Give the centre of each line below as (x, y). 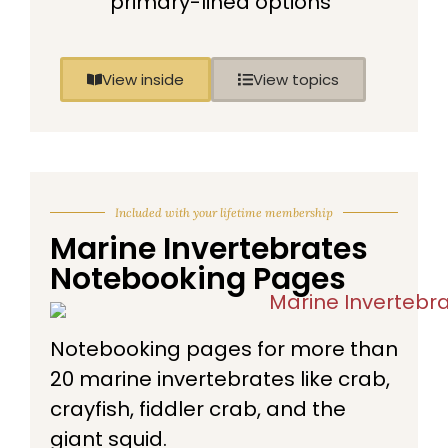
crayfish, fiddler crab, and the (198, 408)
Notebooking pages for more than (224, 348)
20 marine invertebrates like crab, (220, 378)
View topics (296, 79)
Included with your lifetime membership (224, 212)
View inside (143, 79)
